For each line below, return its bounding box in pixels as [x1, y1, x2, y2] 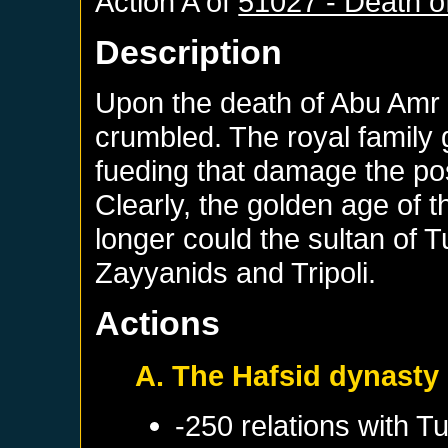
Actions [95, 303, 221, 342]
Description [95, 32, 283, 71]
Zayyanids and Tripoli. [95, 255, 377, 289]
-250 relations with [175, 408, 417, 442]
